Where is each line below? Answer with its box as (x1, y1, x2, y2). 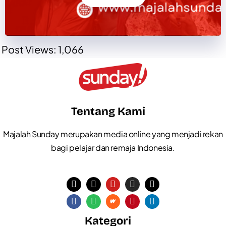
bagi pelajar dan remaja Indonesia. (51, 142, 175, 153)
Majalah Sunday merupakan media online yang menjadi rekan (3, 129, 223, 140)
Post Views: (2, 43, 56, 56)
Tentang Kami (71, 105, 145, 119)
